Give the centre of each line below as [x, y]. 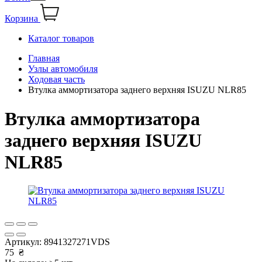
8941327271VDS [77, 242]
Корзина [21, 19]
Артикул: [24, 242]
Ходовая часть [56, 80]
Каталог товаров [61, 39]
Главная [44, 58]
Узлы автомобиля [63, 69]
